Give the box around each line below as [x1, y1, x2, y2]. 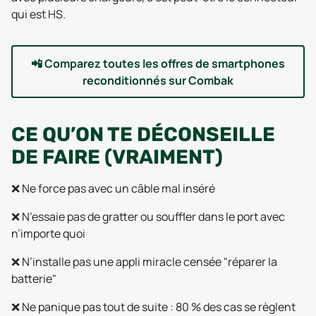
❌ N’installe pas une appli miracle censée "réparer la [11, 254, 277, 269]
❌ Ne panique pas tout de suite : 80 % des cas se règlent [11, 299, 296, 315]
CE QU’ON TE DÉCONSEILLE [11, 123, 275, 146]
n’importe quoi [11, 226, 85, 241]
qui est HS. [11, 6, 66, 22]
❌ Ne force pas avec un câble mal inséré [11, 181, 215, 196]
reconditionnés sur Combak [83, 72, 233, 88]
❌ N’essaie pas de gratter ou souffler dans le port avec [11, 209, 285, 224]
